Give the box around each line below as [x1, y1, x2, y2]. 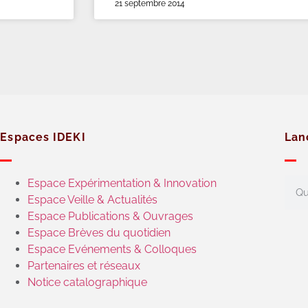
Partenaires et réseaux [27, 259, 141, 273]
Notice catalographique [27, 276, 148, 289]
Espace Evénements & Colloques [27, 243, 197, 256]
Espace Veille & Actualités [27, 193, 158, 207]
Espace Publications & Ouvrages [27, 210, 194, 223]
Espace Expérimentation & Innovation [27, 177, 217, 190]
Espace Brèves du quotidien [27, 226, 171, 240]
